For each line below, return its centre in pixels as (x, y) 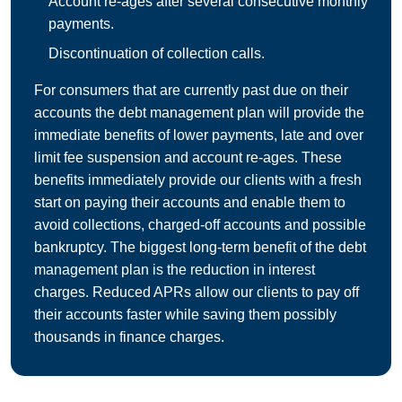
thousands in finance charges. (129, 337)
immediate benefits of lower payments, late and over (199, 135)
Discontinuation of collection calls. (157, 54)
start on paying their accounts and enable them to (190, 203)
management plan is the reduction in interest (175, 270)
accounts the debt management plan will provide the (199, 113)
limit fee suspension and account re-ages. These (188, 158)
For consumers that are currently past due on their (191, 91)
